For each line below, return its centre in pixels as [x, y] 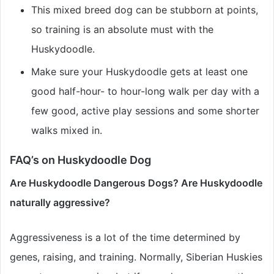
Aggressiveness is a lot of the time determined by [125, 238]
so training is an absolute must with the [122, 30]
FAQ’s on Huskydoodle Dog [80, 160]
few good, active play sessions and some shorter [145, 111]
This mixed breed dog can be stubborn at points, [145, 10]
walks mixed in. [67, 131]
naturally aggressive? [60, 203]
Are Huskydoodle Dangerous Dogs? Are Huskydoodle [136, 183]
